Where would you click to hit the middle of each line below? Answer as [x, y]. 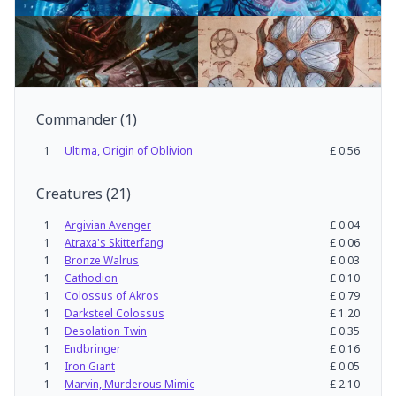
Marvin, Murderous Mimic [129, 384]
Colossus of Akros [112, 296]
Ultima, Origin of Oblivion [129, 151]
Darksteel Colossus [114, 313]
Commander [76, 119]
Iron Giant [90, 366]
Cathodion [91, 278]
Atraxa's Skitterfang [114, 243]
